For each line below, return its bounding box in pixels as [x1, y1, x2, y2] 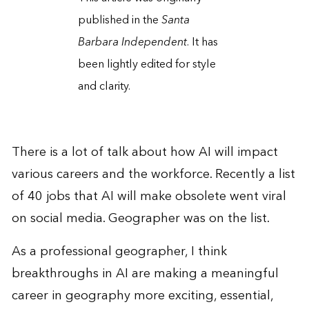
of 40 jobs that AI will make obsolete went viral [11, 185, 286, 207]
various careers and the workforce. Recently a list [11, 163, 295, 185]
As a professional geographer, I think [11, 240, 227, 262]
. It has [186, 32, 218, 52]
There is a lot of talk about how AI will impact [11, 141, 278, 163]
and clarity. [77, 76, 130, 96]
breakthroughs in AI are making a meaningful [11, 262, 279, 284]
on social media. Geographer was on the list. [11, 207, 270, 229]
